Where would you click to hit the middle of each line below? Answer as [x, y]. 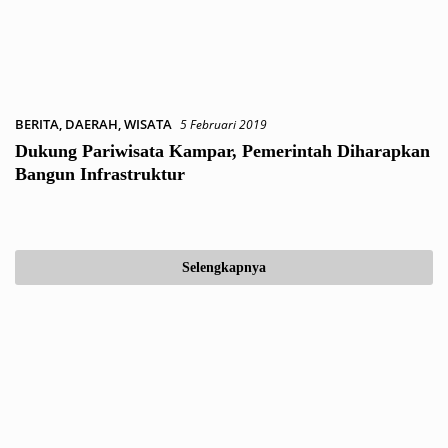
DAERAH [91, 124]
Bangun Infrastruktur [100, 174]
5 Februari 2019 [223, 124]
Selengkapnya [224, 267]
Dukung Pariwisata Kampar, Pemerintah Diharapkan [222, 151]
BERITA [37, 124]
